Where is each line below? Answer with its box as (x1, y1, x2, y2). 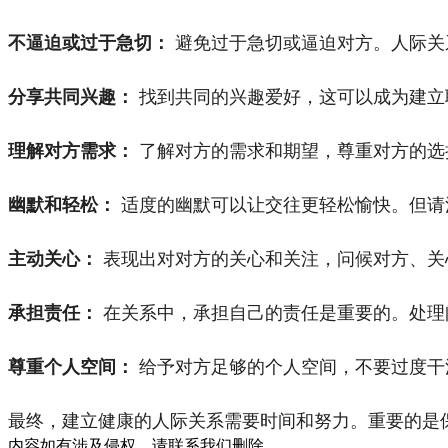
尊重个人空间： (8, 356, 134, 377)
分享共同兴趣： (8, 86, 134, 107)
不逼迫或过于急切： (8, 32, 170, 53)
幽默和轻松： (8, 194, 116, 215)
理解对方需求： (8, 140, 134, 161)
